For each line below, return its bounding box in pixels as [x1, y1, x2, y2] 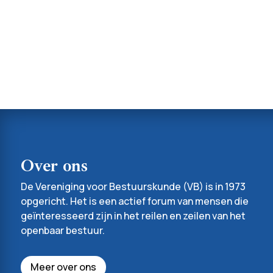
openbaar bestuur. [20, 224, 105, 238]
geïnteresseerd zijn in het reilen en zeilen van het [20, 209, 246, 223]
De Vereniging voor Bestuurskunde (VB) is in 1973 [20, 180, 246, 194]
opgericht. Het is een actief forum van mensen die [20, 194, 249, 208]
